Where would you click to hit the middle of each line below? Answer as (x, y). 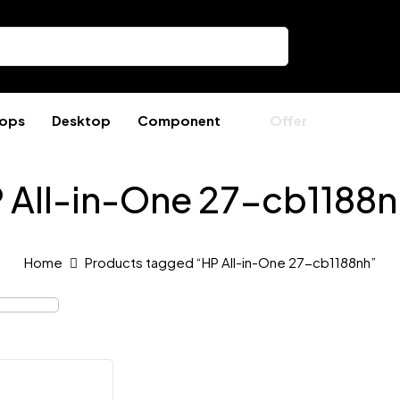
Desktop (81, 120)
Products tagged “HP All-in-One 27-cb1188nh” (230, 262)
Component (179, 120)
